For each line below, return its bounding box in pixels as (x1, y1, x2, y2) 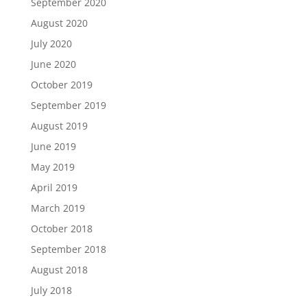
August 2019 (30, 119, 88, 132)
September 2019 (30, 99, 106, 112)
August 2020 (30, 16, 88, 29)
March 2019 (30, 201, 85, 214)
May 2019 (30, 160, 75, 173)
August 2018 (30, 263, 88, 276)
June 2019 (30, 140, 76, 153)
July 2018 (30, 284, 72, 297)
